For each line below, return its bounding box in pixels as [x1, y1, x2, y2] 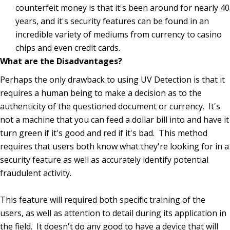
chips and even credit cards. [15, 42, 120, 54]
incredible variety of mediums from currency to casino [15, 29, 222, 41]
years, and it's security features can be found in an [15, 15, 209, 27]
